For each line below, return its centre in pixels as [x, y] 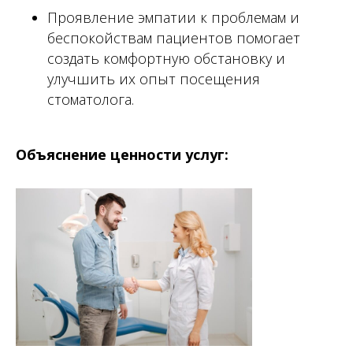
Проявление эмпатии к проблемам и [173, 17]
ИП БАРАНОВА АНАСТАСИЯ [96, 302]
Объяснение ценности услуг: [122, 154]
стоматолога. [91, 99]
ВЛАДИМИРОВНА [71, 314]
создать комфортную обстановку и [166, 58]
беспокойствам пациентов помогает [174, 38]
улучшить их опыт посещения [154, 79]
